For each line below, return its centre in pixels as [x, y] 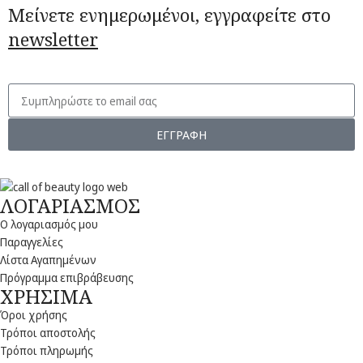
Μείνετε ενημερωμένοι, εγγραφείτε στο [169, 15]
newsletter [53, 39]
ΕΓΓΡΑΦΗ [181, 134]
